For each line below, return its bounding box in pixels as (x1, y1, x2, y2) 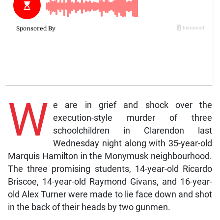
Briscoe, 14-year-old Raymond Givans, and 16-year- (7, 177, 213, 187)
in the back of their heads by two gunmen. (7, 202, 170, 213)
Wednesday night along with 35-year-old (53, 138, 213, 149)
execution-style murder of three (53, 113, 213, 123)
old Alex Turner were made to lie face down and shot (7, 190, 213, 200)
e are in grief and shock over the (53, 100, 213, 110)
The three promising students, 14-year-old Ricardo (7, 164, 213, 174)
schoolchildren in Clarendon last (53, 126, 213, 136)
